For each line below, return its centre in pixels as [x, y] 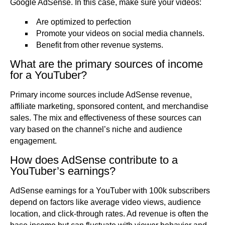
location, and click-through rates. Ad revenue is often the [109, 214]
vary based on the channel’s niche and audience [96, 130]
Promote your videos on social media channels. [120, 34]
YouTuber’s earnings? [63, 171]
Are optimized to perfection [84, 22]
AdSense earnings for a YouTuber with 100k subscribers [110, 191]
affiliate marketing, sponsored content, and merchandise [109, 106]
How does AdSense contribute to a [94, 160]
